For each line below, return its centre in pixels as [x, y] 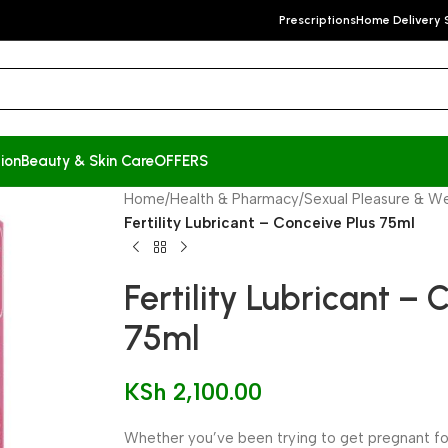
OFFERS [181, 160]
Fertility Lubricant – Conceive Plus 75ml [270, 223]
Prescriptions [317, 20]
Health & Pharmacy [235, 199]
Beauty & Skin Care [87, 160]
